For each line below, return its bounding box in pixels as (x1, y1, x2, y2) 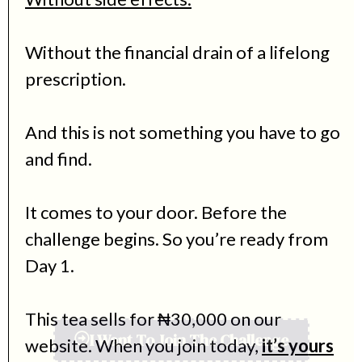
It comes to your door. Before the (25, 201, 287, 224)
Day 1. (25, 255, 74, 277)
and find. (25, 148, 92, 170)
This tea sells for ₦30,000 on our (25, 308, 281, 330)
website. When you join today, (25, 335, 262, 357)
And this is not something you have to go (25, 121, 340, 144)
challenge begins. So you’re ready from (25, 228, 328, 250)
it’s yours (262, 335, 334, 357)
